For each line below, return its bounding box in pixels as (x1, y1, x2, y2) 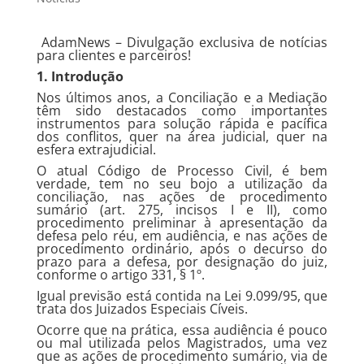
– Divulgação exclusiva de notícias (110, 33, 328, 51)
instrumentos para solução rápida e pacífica (36, 115, 328, 132)
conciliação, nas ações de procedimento (36, 188, 328, 206)
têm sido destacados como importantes (36, 102, 328, 119)
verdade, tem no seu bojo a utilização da (36, 175, 328, 193)
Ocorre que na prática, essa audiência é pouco (36, 321, 328, 339)
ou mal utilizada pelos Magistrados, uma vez (36, 334, 328, 352)
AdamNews (36, 33, 110, 51)
